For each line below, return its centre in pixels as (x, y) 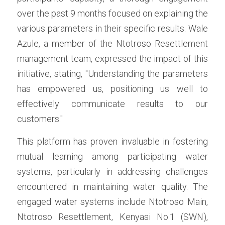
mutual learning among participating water (113, 157)
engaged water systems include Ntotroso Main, (113, 202)
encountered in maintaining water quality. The (113, 187)
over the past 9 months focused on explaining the (113, 14)
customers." (40, 119)
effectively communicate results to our (113, 104)
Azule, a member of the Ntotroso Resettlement (113, 44)
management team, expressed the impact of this (113, 59)
